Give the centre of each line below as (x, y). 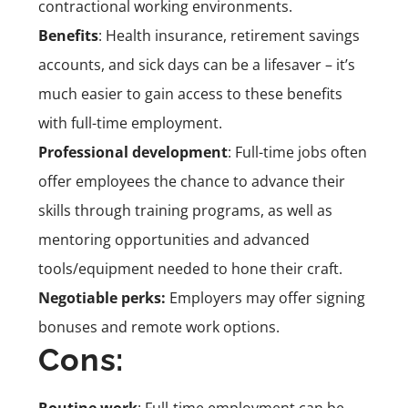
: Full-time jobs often (297, 152)
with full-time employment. (130, 122)
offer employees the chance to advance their (192, 181)
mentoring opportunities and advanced (174, 239)
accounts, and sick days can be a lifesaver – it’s (197, 64)
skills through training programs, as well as (185, 210)
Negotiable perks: (102, 297)
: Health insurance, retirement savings (229, 35)
